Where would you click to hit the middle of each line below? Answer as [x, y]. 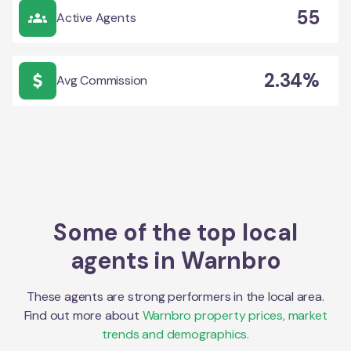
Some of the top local [175, 232]
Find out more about [81, 315]
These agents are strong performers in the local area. [175, 296]
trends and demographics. [175, 334]
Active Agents [96, 17]
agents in [125, 260]
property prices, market [259, 315]
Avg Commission [102, 80]
